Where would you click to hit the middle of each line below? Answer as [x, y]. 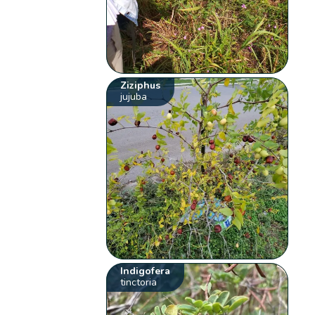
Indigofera [146, 271]
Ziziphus [141, 86]
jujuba [134, 97]
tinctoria [139, 283]
